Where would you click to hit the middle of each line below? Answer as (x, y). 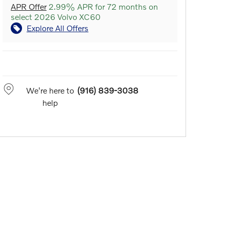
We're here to (50, 90)
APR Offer (29, 7)
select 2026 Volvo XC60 (56, 17)
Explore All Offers (58, 28)
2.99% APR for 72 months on (102, 7)
